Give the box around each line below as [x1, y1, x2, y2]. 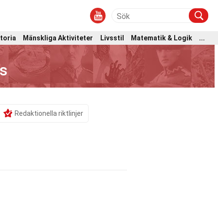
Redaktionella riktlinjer [14, 109, 83, 117]
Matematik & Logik [130, 34, 192, 42]
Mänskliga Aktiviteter [23, 34, 93, 42]
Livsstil [100, 34, 124, 42]
